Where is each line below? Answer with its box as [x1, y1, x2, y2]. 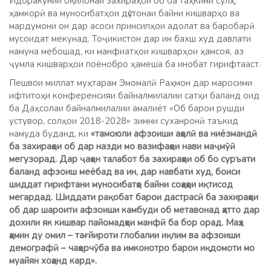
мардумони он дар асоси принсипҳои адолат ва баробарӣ [9, 19, 255, 32]
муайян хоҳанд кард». [9, 254, 97, 267]
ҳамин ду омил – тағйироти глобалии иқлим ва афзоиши [9, 229, 240, 241]
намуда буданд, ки [9, 127, 91, 140]
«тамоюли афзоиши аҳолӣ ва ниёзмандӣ [91, 127, 257, 140]
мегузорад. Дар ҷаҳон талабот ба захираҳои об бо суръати [9, 152, 255, 165]
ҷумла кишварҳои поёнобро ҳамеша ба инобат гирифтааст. [9, 57, 261, 70]
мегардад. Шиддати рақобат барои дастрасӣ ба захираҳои [9, 191, 258, 203]
